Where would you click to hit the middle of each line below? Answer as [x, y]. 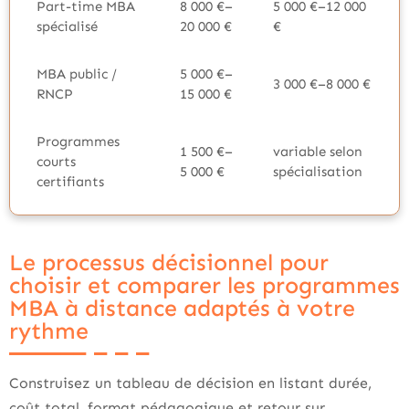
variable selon [318, 152]
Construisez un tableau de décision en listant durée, [190, 383]
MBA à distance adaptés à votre [182, 309]
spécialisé [67, 26]
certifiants [70, 182]
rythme [49, 331]
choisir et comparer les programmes [204, 286]
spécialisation [318, 172]
